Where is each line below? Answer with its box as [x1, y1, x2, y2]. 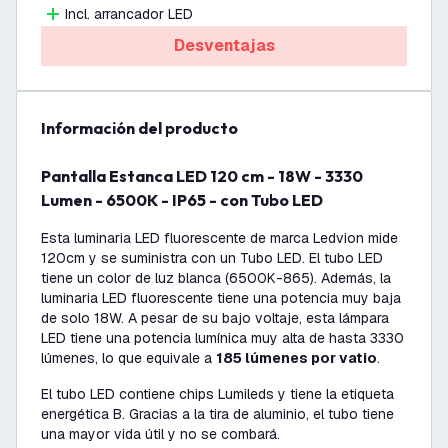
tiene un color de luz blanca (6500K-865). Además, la [41, 269, 391, 287]
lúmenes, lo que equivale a [41, 349, 216, 367]
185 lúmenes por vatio [216, 349, 377, 367]
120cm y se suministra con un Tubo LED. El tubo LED [41, 249, 383, 267]
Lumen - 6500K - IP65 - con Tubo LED [41, 190, 323, 210]
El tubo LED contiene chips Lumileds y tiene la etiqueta [41, 385, 394, 403]
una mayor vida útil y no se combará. [41, 425, 280, 443]
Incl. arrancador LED [65, 5, 193, 23]
